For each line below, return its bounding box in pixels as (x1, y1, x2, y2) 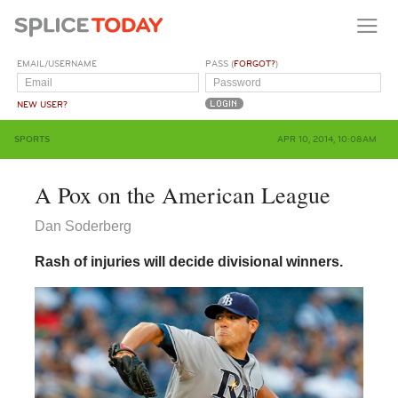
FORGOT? (234, 58, 276, 69)
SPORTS (14, 133, 50, 145)
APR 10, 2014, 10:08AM (276, 133, 377, 145)
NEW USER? (17, 99, 68, 110)
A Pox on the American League (34, 179, 330, 210)
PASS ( (205, 58, 235, 69)
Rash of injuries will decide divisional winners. (34, 253, 343, 269)
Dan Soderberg (34, 218, 131, 234)
